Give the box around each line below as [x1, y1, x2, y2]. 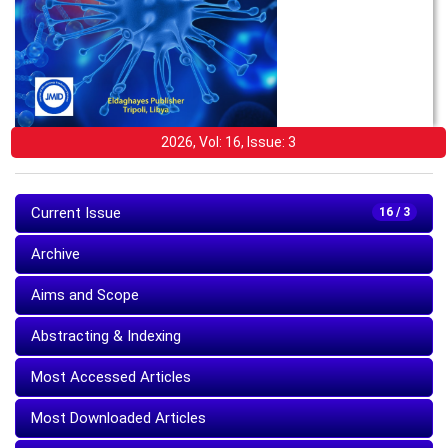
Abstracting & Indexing [31, 326, 181, 345]
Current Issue [31, 203, 121, 222]
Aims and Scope [31, 285, 139, 304]
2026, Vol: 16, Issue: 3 [160, 133, 296, 150]
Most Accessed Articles [31, 367, 191, 386]
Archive [31, 244, 80, 263]
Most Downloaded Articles [31, 408, 206, 427]
